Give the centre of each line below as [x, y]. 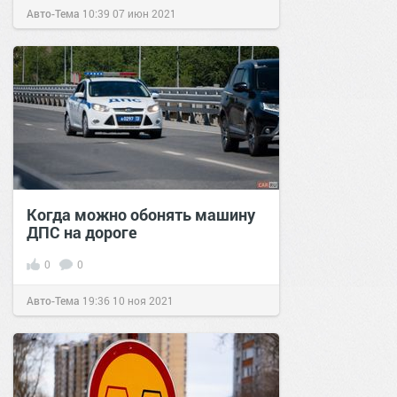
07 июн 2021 [144, 14]
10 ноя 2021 [143, 301]
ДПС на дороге [82, 233]
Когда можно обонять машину [141, 215]
